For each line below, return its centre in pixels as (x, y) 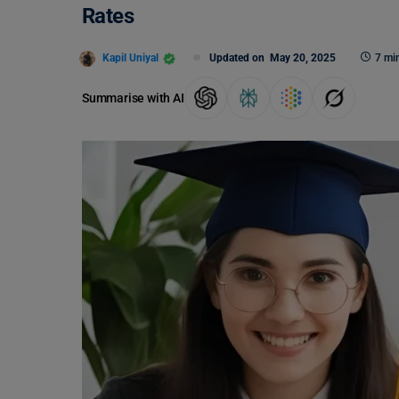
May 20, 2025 (303, 58)
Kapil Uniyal (130, 57)
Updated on (240, 58)
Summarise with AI (133, 98)
